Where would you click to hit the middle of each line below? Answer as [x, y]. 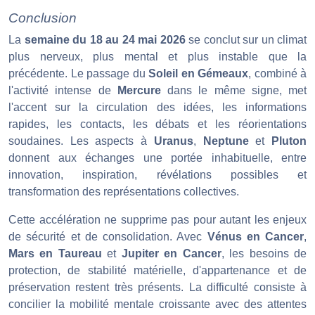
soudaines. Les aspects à [81, 141]
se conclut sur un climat [246, 40]
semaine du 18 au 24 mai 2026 [105, 40]
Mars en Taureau [55, 254]
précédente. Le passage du [78, 74]
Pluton [289, 141]
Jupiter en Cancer [171, 254]
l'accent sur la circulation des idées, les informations [157, 108]
